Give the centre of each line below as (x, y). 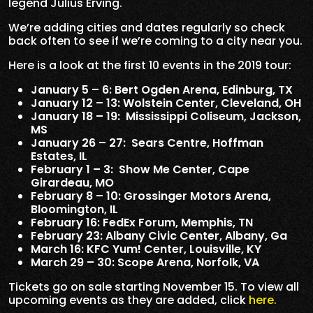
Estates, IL (59, 156)
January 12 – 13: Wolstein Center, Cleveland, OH (166, 103)
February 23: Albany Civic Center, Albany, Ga (159, 235)
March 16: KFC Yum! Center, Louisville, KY (146, 249)
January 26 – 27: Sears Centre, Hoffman (147, 143)
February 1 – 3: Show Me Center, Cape (140, 169)
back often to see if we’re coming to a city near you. (155, 41)
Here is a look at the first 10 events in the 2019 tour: (150, 65)
